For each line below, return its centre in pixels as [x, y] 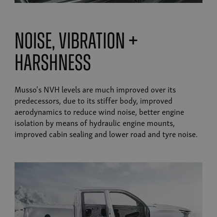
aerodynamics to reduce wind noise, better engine [99, 111]
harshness [53, 65]
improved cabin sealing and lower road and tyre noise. [106, 134]
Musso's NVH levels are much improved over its [95, 89]
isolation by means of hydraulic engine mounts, [95, 123]
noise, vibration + [76, 43]
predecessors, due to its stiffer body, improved [93, 100]
